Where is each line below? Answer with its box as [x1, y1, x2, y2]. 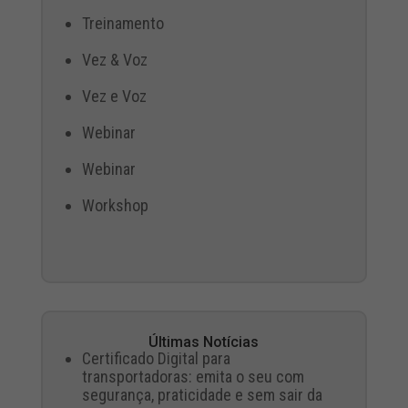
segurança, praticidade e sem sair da [81, 385, 322, 405]
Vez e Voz [81, 87, 147, 107]
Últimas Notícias [148, 333, 260, 352]
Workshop [81, 196, 148, 216]
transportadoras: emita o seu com [81, 367, 304, 387]
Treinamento [81, 14, 164, 34]
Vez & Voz [81, 50, 148, 70]
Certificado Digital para [81, 349, 230, 369]
